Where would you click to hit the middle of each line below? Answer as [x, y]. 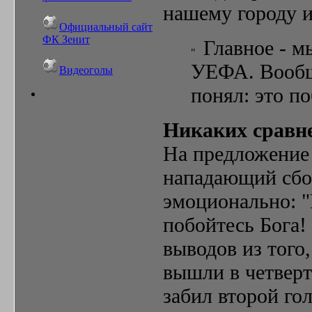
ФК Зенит [66, 39]
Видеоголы [86, 70]
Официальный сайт [106, 27]
